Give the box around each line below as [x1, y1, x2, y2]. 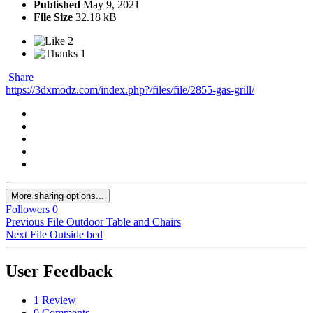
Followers [6, 203, 50, 215]
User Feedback [6, 261, 112, 280]
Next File [6, 228, 47, 240]
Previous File [6, 215, 64, 228]
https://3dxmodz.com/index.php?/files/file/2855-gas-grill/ [6, 83, 254, 96]
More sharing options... [11, 190, 104, 201]
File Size [34, 10, 73, 23]
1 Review [34, 294, 76, 307]
